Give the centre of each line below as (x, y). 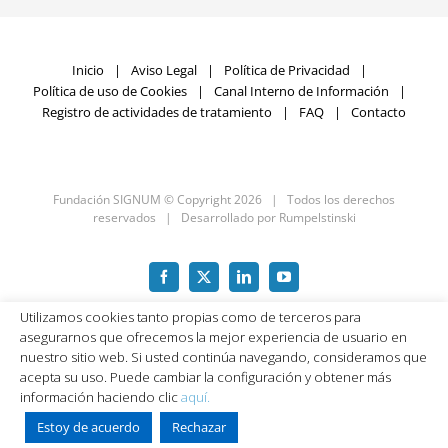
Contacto (378, 111)
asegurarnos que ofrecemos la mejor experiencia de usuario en (213, 337)
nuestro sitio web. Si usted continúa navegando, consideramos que (223, 357)
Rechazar (199, 427)
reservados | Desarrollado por (185, 217)
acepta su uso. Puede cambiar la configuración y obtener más (205, 377)
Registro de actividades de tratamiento (157, 111)
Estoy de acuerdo (88, 427)
